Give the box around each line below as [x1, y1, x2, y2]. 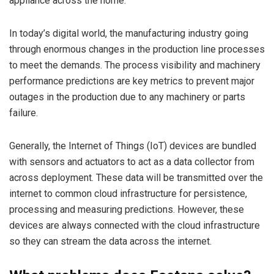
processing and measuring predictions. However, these [9, 203, 244, 215]
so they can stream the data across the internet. [9, 235, 212, 247]
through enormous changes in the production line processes [9, 43, 265, 55]
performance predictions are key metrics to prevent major [9, 75, 254, 87]
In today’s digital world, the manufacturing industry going [9, 27, 248, 39]
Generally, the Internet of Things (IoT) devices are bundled [9, 139, 256, 152]
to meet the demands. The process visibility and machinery [9, 59, 261, 71]
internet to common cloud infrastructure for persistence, [9, 187, 247, 199]
